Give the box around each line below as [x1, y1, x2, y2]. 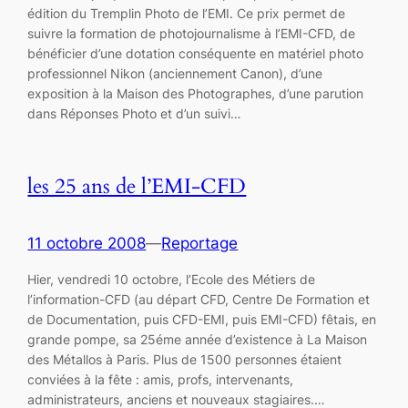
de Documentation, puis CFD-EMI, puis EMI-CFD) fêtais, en [27, 311, 377, 328]
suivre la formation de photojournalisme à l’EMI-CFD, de [27, 25, 356, 41]
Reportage [161, 233, 239, 252]
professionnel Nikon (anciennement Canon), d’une [27, 65, 323, 81]
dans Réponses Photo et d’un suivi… [27, 105, 242, 121]
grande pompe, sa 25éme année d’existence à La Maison [27, 331, 368, 348]
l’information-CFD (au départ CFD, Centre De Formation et [27, 291, 371, 308]
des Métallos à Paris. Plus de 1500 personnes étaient [27, 352, 342, 368]
